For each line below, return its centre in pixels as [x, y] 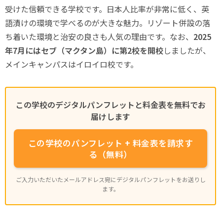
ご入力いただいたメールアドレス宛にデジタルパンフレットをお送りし [110, 179]
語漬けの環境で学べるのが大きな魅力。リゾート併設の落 [108, 23]
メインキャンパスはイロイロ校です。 [72, 64]
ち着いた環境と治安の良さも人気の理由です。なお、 [99, 37]
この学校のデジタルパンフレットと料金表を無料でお [110, 105]
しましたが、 [187, 50]
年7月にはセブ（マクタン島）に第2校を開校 [84, 50]
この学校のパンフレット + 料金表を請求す [110, 143]
